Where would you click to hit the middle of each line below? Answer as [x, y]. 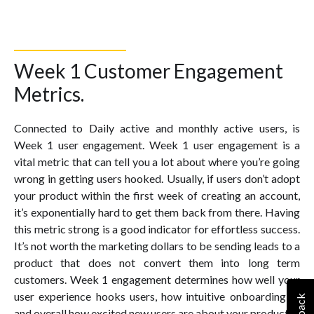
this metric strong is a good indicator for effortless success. [157, 228]
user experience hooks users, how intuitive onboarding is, [157, 296]
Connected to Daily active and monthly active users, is [157, 128]
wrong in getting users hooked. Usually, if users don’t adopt [157, 178]
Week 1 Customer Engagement [149, 70]
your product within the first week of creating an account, [157, 195]
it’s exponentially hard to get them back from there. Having [157, 212]
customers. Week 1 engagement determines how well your [157, 279]
